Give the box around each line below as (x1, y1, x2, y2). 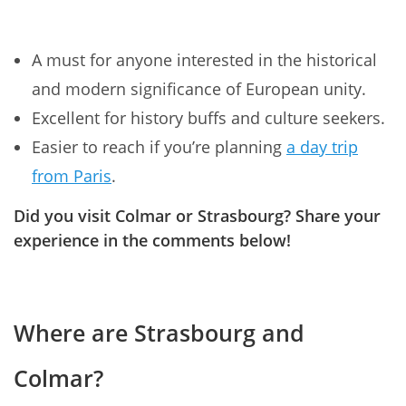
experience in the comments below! (14, 229, 291, 252)
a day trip (286, 136, 358, 159)
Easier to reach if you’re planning (32, 136, 286, 159)
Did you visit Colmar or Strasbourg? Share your (14, 205, 381, 227)
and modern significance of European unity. (32, 78, 366, 101)
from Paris (32, 165, 111, 188)
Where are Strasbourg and (14, 316, 304, 348)
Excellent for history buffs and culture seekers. (32, 107, 385, 130)
